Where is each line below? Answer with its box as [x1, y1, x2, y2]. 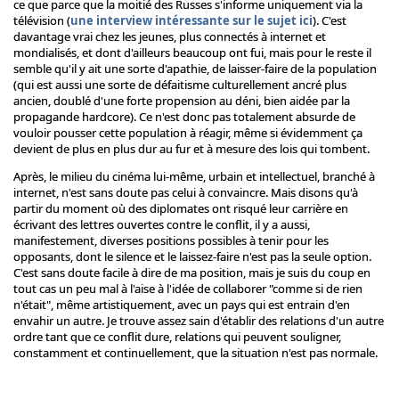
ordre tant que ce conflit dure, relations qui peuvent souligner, [13, 329, 341, 346]
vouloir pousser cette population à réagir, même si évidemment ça [13, 125, 362, 142]
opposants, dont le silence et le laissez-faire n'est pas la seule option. [13, 248, 371, 265]
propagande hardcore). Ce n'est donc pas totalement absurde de [13, 109, 355, 126]
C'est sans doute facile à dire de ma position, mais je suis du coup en [13, 265, 370, 281]
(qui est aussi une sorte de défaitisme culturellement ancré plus [13, 77, 346, 94]
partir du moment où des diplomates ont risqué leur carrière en [13, 200, 348, 217]
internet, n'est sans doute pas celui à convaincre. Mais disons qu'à [13, 184, 358, 201]
